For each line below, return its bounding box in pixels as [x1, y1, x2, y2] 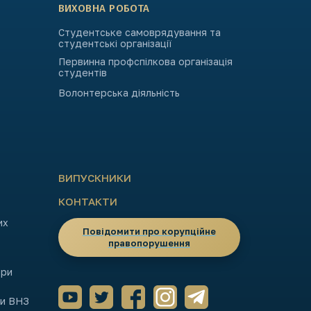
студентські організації [58, 37, 171, 50]
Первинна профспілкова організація [58, 56, 233, 68]
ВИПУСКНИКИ [58, 171, 131, 185]
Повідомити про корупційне [82, 226, 216, 237]
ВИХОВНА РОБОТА [58, 2, 150, 15]
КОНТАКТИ [58, 195, 117, 208]
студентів [58, 67, 107, 79]
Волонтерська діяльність [58, 87, 180, 99]
